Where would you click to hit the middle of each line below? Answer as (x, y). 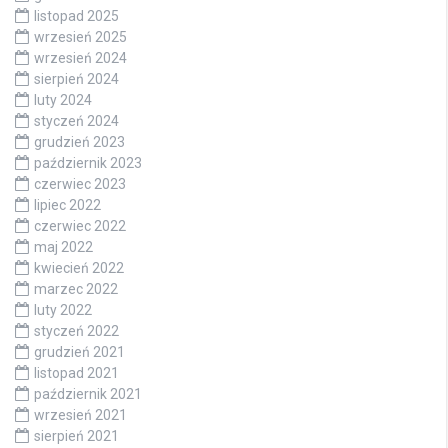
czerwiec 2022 (80, 226)
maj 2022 (63, 247)
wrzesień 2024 (80, 58)
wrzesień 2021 (80, 415)
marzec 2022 (76, 289)
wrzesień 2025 (80, 37)
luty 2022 (63, 310)
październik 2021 (88, 394)
